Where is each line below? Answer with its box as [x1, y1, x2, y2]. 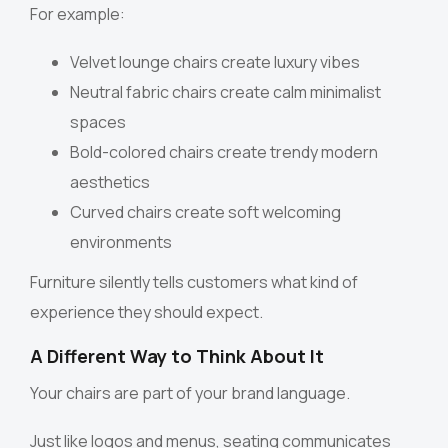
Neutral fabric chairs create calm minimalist [70, 81, 381, 104]
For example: [30, 3, 125, 26]
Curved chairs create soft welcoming [70, 201, 341, 224]
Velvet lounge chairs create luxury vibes [70, 51, 360, 74]
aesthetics [70, 171, 150, 194]
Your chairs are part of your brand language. [30, 382, 350, 405]
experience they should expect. [30, 301, 263, 324]
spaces [70, 111, 126, 134]
